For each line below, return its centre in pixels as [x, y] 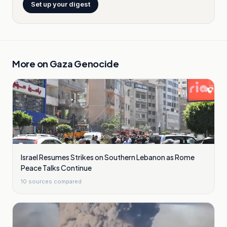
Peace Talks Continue [56, 168]
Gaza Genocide [84, 64]
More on [31, 64]
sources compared [54, 181]
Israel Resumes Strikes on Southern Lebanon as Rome [108, 157]
